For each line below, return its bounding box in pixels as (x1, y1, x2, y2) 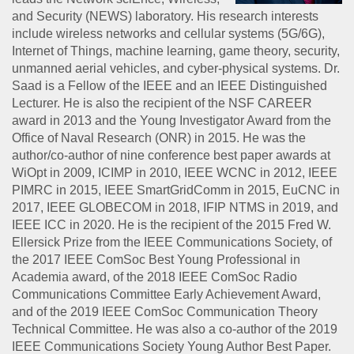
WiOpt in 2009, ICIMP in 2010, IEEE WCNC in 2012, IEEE (12, 166, 337, 179)
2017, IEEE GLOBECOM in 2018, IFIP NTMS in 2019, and (12, 201, 338, 214)
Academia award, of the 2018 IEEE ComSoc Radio (12, 270, 297, 284)
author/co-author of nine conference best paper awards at (12, 149, 330, 162)
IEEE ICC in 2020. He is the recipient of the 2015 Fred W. (12, 218, 331, 232)
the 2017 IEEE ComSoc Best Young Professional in (12, 253, 300, 266)
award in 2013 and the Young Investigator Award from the (12, 114, 331, 127)
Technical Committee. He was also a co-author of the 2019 (12, 322, 337, 336)
